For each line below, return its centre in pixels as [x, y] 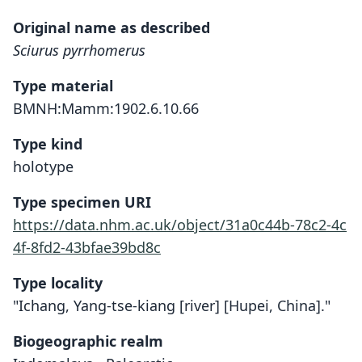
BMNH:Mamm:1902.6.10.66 [106, 108]
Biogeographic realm [88, 341]
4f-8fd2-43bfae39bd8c [87, 247]
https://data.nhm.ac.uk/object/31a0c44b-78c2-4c [180, 225]
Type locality [58, 283]
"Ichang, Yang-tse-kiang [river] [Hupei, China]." [172, 305]
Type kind [48, 144]
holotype [43, 166]
